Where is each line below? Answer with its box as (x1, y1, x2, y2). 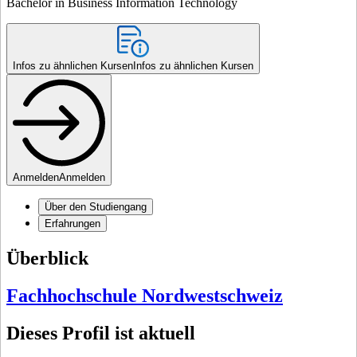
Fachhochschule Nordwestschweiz (6, 284, 283, 306)
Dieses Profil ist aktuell (6, 322, 195, 343)
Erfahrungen (45, 217, 100, 229)
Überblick (6, 247, 88, 269)
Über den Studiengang (45, 200, 147, 213)
